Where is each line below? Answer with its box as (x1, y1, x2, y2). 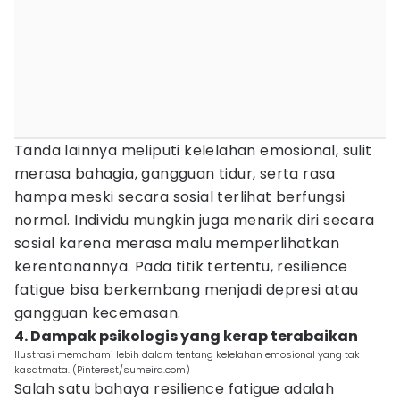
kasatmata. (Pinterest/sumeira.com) (14, 362, 190, 377)
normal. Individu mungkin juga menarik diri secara (14, 210, 375, 230)
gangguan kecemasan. (14, 303, 181, 323)
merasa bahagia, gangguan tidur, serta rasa (14, 163, 336, 184)
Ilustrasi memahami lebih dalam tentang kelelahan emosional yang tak (14, 347, 360, 362)
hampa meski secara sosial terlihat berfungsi (14, 187, 346, 207)
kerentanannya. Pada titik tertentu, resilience (14, 256, 348, 277)
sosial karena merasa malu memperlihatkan (14, 233, 339, 254)
